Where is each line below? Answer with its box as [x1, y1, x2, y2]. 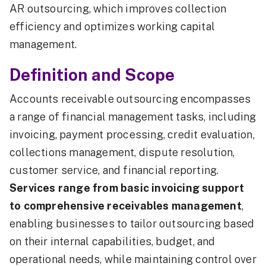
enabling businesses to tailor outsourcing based [9, 217, 255, 230]
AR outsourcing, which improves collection [9, 2, 227, 15]
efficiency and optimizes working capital [9, 20, 216, 33]
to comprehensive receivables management [9, 199, 242, 213]
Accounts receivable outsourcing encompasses [9, 93, 251, 106]
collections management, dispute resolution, [9, 146, 235, 159]
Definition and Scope [9, 65, 175, 85]
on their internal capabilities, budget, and [9, 235, 216, 248]
